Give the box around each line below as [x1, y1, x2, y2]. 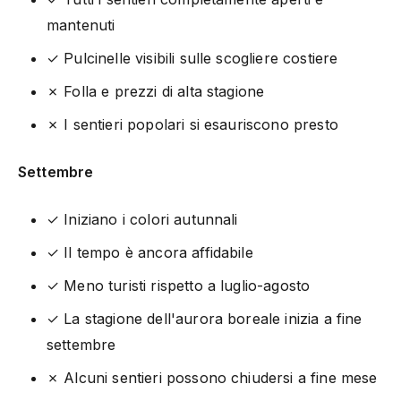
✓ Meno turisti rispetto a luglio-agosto [47, 276, 311, 294]
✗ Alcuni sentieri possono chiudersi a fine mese [47, 368, 378, 387]
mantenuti [47, 15, 115, 34]
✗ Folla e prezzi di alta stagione [47, 81, 265, 100]
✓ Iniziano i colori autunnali [47, 209, 238, 228]
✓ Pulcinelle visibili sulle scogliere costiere [47, 48, 338, 67]
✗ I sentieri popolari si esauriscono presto [47, 115, 338, 133]
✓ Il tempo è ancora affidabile [47, 243, 253, 261]
